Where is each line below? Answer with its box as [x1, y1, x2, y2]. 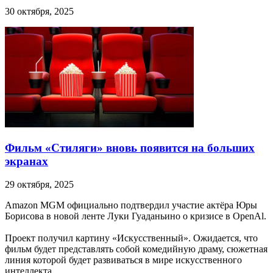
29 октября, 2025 [5, 179, 74, 190]
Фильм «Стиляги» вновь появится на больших [5, 141, 255, 154]
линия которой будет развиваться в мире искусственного [5, 255, 242, 266]
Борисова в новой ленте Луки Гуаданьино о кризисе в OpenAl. [5, 211, 266, 222]
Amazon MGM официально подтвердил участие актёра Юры [5, 200, 257, 211]
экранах [5, 154, 48, 168]
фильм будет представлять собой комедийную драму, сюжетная [5, 244, 268, 255]
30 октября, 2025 [5, 5, 74, 16]
